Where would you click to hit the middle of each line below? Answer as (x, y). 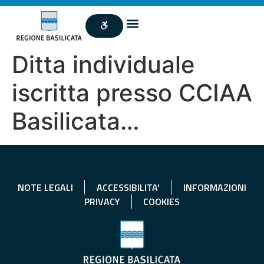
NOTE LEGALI (45, 187)
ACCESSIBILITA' (128, 187)
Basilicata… (76, 121)
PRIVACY (102, 201)
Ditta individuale (103, 64)
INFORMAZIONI (214, 187)
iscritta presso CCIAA (132, 93)
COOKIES (161, 201)
